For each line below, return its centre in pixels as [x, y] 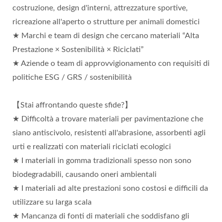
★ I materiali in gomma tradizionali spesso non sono [102, 161]
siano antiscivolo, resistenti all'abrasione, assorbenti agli [109, 133]
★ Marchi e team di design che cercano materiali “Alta [106, 36]
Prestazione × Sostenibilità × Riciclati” [78, 50]
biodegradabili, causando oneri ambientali [84, 175]
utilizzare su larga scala [52, 202]
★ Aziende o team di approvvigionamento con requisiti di [111, 64]
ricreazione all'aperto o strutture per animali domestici [106, 22]
